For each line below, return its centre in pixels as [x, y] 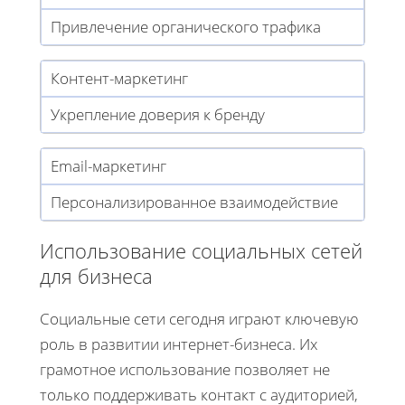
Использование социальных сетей [201, 251]
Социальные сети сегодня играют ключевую [199, 319]
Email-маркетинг [108, 165]
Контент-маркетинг [119, 78]
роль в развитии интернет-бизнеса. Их [179, 344]
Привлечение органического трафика [186, 26]
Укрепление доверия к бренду [158, 114]
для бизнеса [96, 276]
